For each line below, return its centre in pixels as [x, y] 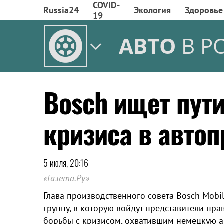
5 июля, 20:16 [66, 163]
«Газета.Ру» [66, 178]
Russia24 [61, 10]
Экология [152, 10]
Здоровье [204, 10]
